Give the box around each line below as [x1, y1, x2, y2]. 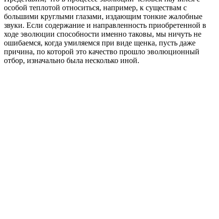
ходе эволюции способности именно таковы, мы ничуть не [4, 29, 201, 38]
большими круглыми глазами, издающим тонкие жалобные [4, 12, 202, 21]
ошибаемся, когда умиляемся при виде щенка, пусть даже [4, 38, 196, 47]
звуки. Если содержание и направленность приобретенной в [4, 21, 206, 29]
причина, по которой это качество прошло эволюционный [4, 47, 199, 56]
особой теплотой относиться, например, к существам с [4, 3, 187, 12]
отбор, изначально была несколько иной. [4, 56, 139, 65]
